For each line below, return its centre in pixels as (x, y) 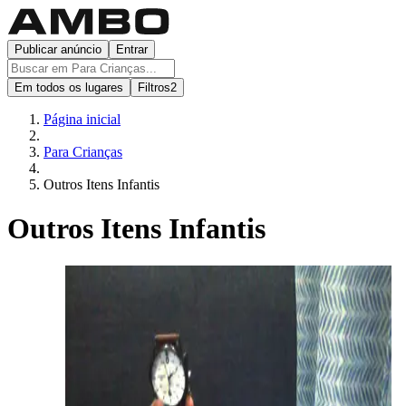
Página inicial (82, 119)
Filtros (154, 87)
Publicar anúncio (58, 49)
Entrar (132, 49)
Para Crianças (83, 152)
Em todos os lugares (69, 87)
